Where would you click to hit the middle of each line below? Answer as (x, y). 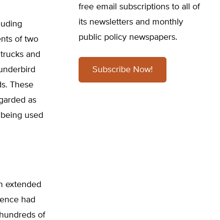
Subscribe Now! (123, 70)
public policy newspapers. (128, 37)
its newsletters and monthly (131, 22)
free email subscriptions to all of (139, 7)
